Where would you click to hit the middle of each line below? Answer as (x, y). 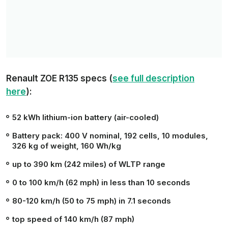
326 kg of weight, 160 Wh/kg (67, 146)
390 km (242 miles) (70, 164)
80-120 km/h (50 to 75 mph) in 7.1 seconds (92, 201)
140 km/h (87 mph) (99, 219)
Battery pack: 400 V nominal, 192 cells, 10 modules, (110, 136)
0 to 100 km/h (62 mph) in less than (79, 183)
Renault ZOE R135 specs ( (59, 79)
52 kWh (26, 118)
